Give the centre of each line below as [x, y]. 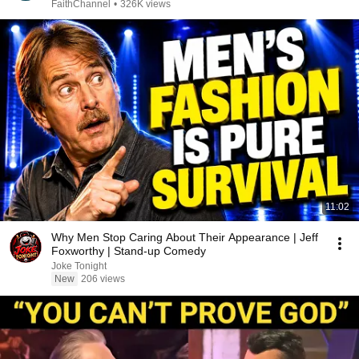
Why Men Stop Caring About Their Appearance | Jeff [185, 237]
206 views [103, 279]
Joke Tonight [79, 266]
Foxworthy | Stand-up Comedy [129, 251]
